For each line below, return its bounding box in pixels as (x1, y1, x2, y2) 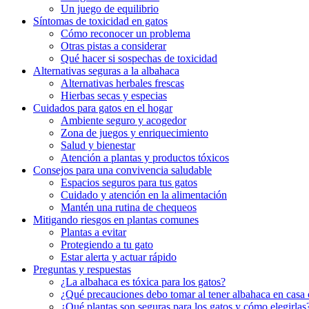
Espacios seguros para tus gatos (61, 176, 197, 188)
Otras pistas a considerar (61, 39, 166, 52)
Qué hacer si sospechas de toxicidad (61, 52, 217, 64)
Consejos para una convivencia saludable (33, 163, 212, 176)
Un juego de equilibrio (61, 2, 159, 14)
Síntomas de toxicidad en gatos (33, 14, 168, 27)
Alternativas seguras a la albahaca (33, 64, 179, 77)
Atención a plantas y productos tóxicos (61, 151, 229, 163)
